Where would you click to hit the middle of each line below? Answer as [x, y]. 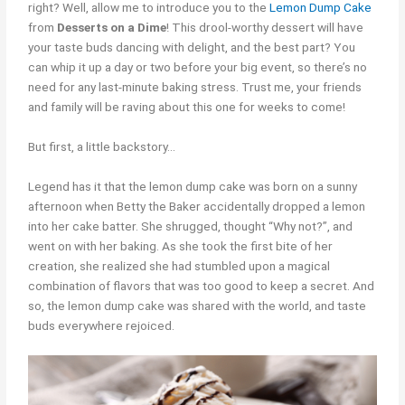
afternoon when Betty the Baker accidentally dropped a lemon [197, 206]
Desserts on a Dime [112, 28]
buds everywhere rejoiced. [102, 325]
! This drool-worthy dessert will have [265, 28]
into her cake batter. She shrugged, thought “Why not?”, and [191, 226]
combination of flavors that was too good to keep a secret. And [202, 285]
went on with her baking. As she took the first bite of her [181, 245]
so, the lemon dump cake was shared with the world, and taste [198, 305]
